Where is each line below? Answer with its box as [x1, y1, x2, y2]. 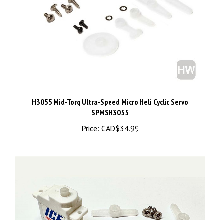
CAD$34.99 [99, 113, 139, 124]
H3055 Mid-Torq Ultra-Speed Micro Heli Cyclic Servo [32, 87, 188, 97]
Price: [81, 113, 99, 124]
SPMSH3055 [91, 98, 129, 108]
